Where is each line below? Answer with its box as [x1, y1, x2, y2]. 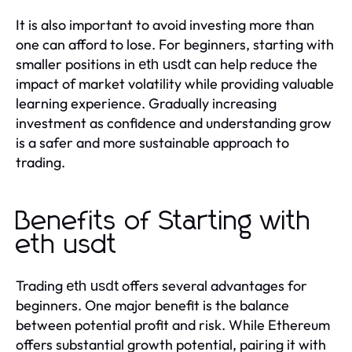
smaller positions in [16, 55, 138, 74]
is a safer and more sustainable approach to [16, 134, 289, 152]
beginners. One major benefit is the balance [16, 296, 289, 315]
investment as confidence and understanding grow [16, 114, 332, 133]
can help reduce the [191, 55, 317, 74]
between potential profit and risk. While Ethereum [16, 316, 330, 335]
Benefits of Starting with [16, 208, 312, 236]
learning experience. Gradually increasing [16, 94, 277, 113]
